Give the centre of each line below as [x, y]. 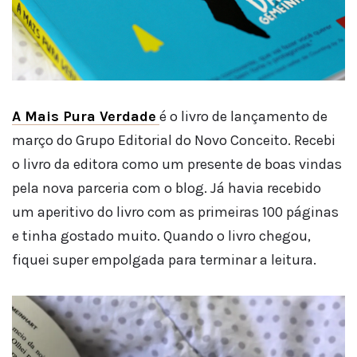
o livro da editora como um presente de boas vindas [177, 164]
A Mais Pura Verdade [84, 116]
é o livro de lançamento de [243, 116]
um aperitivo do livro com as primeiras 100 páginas [175, 212]
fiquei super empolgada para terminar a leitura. [164, 260]
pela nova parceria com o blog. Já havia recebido [167, 188]
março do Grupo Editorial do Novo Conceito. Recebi [174, 140]
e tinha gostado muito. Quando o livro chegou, [161, 236]
